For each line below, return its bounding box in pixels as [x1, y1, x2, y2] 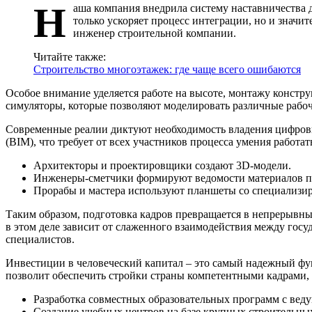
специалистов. [6, 233, 75, 246]
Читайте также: [33, 51, 106, 63]
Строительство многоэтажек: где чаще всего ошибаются [33, 63, 301, 76]
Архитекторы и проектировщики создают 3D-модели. [33, 159, 291, 172]
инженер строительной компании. [73, 27, 236, 40]
